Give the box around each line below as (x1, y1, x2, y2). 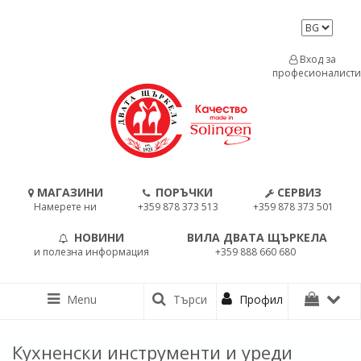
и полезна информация (34, 245, 149, 259)
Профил (236, 292, 284, 307)
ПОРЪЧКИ (156, 185, 213, 200)
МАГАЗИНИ (36, 185, 103, 200)
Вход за (297, 52, 336, 66)
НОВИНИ (74, 230, 124, 245)
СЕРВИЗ (276, 185, 322, 200)
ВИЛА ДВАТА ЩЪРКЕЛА (187, 230, 327, 245)
